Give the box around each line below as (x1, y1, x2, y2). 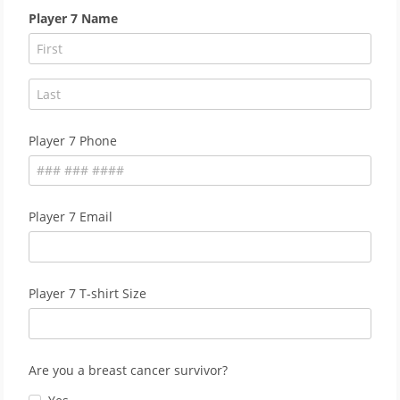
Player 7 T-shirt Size (29, 285, 146, 303)
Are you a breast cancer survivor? (29, 361, 228, 379)
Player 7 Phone (29, 131, 117, 149)
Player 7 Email (29, 208, 112, 226)
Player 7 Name (29, 9, 118, 27)
